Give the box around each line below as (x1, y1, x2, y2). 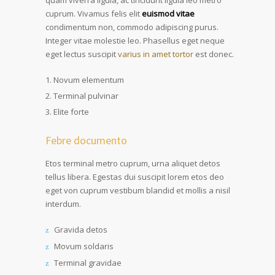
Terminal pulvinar (53, 90, 118, 102)
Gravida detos (54, 224, 107, 236)
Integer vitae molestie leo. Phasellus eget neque (45, 35, 225, 47)
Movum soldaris (54, 241, 114, 252)
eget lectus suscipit (45, 48, 118, 60)
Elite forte (53, 106, 89, 118)
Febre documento (45, 133, 127, 148)
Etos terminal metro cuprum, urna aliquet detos (45, 158, 220, 169)
